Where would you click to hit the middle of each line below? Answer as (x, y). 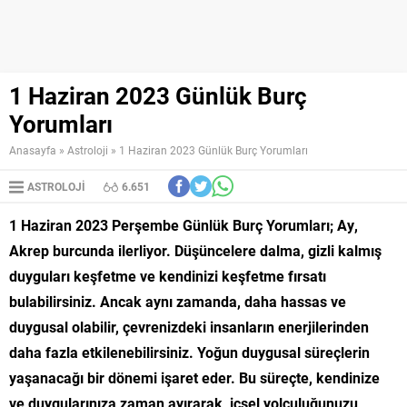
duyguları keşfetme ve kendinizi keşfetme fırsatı (168, 276)
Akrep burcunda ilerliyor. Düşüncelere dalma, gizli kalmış (195, 250)
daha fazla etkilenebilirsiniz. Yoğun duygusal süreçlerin (189, 352)
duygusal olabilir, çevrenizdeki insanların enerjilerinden (189, 327)
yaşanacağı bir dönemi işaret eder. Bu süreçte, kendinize (194, 377)
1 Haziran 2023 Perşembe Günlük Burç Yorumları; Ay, (184, 225)
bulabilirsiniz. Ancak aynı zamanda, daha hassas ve (178, 301)
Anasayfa (33, 150)
